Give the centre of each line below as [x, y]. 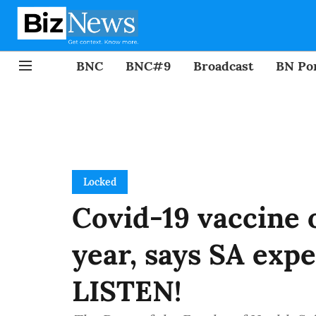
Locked [100, 182]
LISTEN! [127, 291]
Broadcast [223, 66]
